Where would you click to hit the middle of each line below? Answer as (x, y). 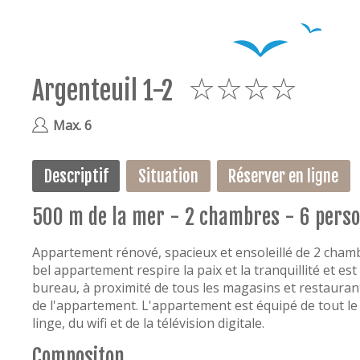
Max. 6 (72, 126)
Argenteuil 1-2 (106, 91)
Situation (168, 176)
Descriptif (76, 176)
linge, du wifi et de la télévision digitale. (149, 323)
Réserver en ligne (284, 176)
